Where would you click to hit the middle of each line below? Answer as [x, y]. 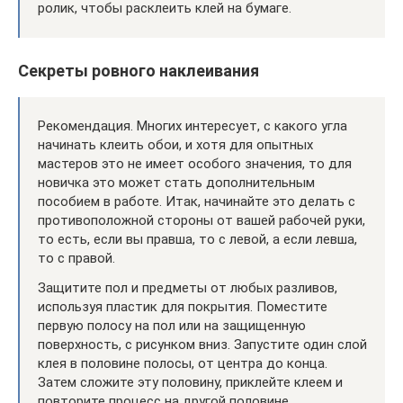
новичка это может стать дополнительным [176, 183]
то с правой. [76, 258]
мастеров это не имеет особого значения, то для [195, 164]
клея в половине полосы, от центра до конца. [183, 363]
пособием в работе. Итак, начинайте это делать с [197, 201]
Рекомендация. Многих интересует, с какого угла [193, 126]
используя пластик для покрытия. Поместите [183, 307]
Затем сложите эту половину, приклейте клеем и [190, 382]
